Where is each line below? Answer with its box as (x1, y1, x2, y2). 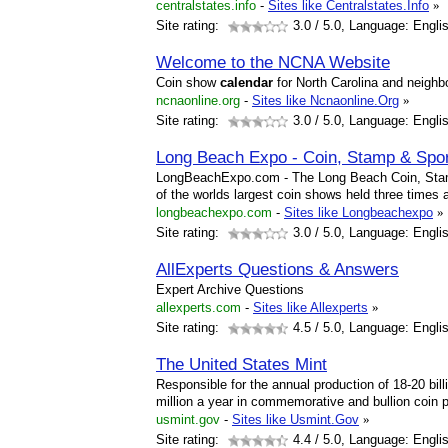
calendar (220, 75, 273, 90)
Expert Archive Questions (156, 282, 304, 297)
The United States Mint (156, 354, 327, 374)
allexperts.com (156, 300, 241, 315)
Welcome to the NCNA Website (156, 52, 390, 72)
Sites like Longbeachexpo (284, 205, 433, 220)
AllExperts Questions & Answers (156, 259, 399, 279)
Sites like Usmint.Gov (232, 412, 359, 427)
